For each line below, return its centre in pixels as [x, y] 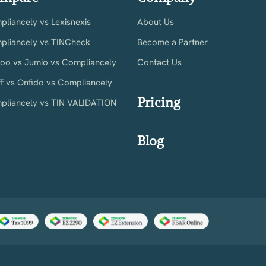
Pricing [159, 102]
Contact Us [160, 62]
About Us [156, 22]
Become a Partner [173, 42]
